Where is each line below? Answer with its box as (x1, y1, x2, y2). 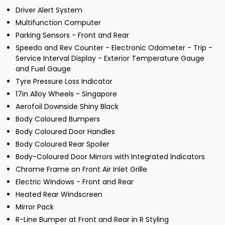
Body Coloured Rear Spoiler (16, 139, 109, 150)
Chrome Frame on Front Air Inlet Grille (16, 164, 147, 175)
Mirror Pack (16, 202, 54, 212)
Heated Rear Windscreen (16, 189, 102, 200)
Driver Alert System (16, 5, 82, 16)
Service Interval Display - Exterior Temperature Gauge (16, 53, 204, 64)
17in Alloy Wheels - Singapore (16, 89, 117, 99)
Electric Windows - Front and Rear (16, 177, 134, 187)
